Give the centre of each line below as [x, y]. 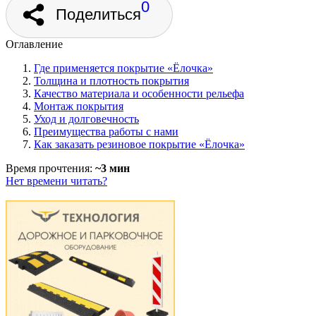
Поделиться [98, 15]
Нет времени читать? [56, 181]
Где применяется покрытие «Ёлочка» [123, 68]
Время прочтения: [50, 169]
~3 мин [113, 169]
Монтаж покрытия [79, 107]
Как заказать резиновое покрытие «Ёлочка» [139, 145]
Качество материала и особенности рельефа [139, 94]
